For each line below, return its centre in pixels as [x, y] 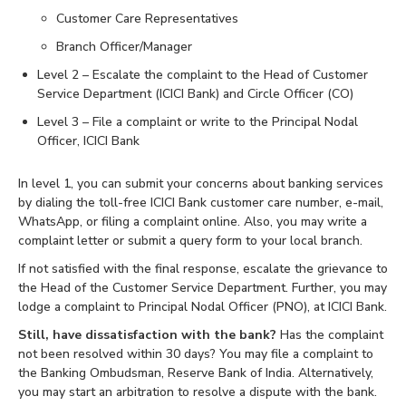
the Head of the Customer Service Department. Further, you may [203, 288]
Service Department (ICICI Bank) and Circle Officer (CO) [195, 94]
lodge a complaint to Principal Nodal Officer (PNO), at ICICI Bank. [203, 307]
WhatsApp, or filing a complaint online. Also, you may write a [193, 222]
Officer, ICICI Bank [88, 141]
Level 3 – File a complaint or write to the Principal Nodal [198, 122]
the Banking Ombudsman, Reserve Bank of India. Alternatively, [196, 373]
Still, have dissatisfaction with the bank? [147, 335]
